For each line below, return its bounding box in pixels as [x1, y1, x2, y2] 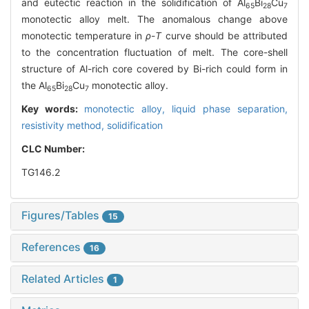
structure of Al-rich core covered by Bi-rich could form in [21, 63, 288, 75]
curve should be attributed [161, 30, 288, 42]
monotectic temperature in [21, 30, 146, 42]
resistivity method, [21, 119, 107, 132]
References [21, 240, 83, 255]
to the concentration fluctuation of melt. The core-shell [21, 46, 288, 59]
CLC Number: [21, 143, 87, 155]
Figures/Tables [21, 208, 102, 223]
